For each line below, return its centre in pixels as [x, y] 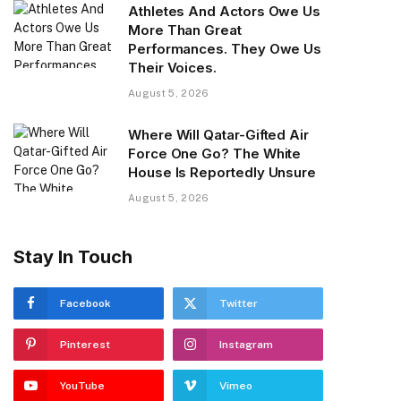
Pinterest [85, 344]
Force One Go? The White [215, 153]
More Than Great [185, 30]
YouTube [82, 385]
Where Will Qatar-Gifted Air [218, 134]
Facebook [85, 303]
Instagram [246, 344]
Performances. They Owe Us [225, 48]
